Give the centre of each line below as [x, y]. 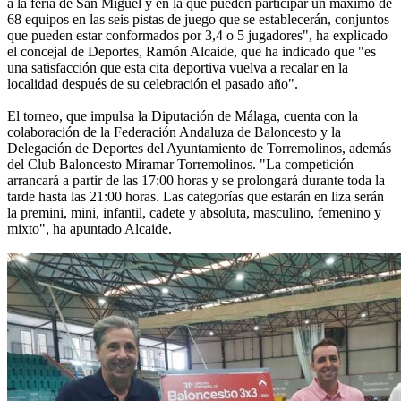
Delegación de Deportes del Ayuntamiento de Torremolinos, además [199, 149]
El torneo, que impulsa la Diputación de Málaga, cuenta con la [183, 116]
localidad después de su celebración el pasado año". [153, 84]
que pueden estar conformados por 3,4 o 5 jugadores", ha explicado [197, 36]
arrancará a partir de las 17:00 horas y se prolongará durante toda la [196, 181]
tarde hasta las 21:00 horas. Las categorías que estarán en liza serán [196, 197]
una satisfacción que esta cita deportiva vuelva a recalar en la [178, 68]
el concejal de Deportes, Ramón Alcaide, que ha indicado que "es [192, 52]
